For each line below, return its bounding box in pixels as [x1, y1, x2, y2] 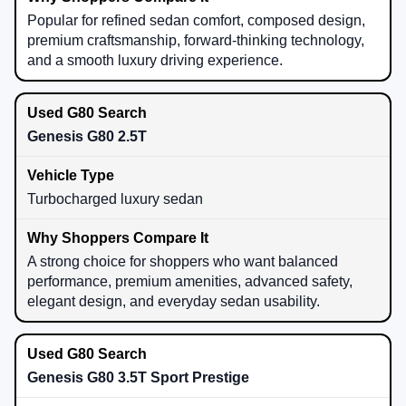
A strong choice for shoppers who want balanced [27, 253, 338, 269]
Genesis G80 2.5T [27, 128, 147, 144]
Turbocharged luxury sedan [27, 190, 203, 207]
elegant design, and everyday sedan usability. [27, 293, 320, 309]
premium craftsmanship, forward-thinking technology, [27, 32, 364, 48]
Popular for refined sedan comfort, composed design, [27, 12, 365, 28]
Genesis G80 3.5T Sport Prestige [27, 369, 249, 385]
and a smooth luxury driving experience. [27, 52, 283, 68]
